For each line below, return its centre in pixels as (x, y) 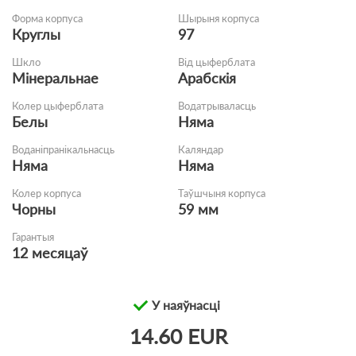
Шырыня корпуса (219, 18)
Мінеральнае (55, 78)
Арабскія (207, 78)
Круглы (36, 34)
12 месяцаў (50, 253)
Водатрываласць (217, 106)
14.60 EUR (178, 336)
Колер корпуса (46, 193)
